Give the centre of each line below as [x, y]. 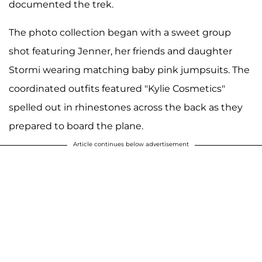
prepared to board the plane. [76, 126]
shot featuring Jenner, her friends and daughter [120, 51]
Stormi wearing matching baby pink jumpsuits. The [129, 70]
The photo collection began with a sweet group [120, 33]
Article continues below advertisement [131, 144]
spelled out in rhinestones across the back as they [126, 108]
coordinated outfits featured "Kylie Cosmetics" [117, 89]
